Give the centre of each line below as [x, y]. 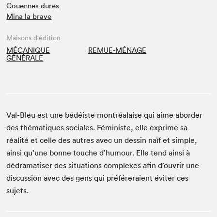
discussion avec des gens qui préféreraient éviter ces [98, 178]
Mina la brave [29, 16]
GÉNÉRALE [25, 58]
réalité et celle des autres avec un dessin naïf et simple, [102, 140]
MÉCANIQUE [28, 50]
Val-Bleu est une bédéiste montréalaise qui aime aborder [105, 115]
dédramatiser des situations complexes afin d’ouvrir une [103, 165]
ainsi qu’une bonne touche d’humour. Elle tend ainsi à [98, 153]
